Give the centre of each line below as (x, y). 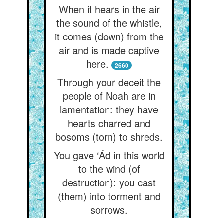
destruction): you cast (109, 182)
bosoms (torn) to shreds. (109, 136)
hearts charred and (109, 123)
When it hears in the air (109, 9)
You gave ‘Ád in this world (109, 155)
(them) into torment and (109, 196)
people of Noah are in (109, 96)
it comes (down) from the (109, 36)
